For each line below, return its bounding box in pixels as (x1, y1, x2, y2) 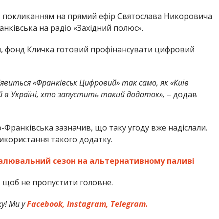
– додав (164, 89, 197, 100)
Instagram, (67, 198, 109, 210)
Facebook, (27, 198, 66, 210)
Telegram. (110, 198, 149, 210)
